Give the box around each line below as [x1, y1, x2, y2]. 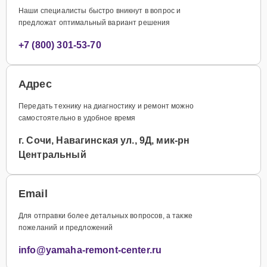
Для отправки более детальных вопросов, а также [18, 211, 193, 220]
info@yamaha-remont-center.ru [18, 244, 162, 255]
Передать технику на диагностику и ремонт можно [18, 101, 194, 110]
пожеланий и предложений [18, 223, 113, 232]
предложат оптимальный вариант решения [18, 18, 170, 27]
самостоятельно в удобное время [18, 113, 136, 122]
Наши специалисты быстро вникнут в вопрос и [18, 6, 181, 15]
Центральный [18, 149, 86, 160]
